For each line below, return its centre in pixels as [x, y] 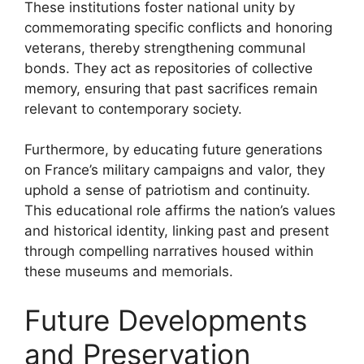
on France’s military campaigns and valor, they [175, 170]
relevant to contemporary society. [133, 108]
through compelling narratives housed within [169, 251]
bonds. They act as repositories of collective [169, 68]
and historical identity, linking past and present [177, 231]
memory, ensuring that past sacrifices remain [171, 88]
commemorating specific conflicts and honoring [178, 27]
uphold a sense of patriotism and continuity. [167, 190]
